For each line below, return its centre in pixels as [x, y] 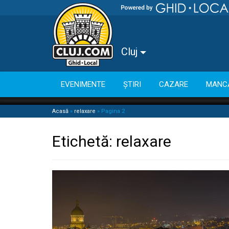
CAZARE [174, 84]
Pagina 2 [113, 111]
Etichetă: [84, 141]
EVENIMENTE [83, 84]
